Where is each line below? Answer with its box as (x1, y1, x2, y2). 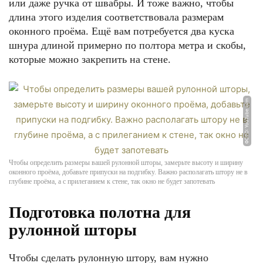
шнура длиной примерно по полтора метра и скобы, (9, 39, 246, 51)
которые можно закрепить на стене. (9, 53, 171, 65)
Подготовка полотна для (9, 203, 191, 221)
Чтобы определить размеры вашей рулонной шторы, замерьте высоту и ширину (9, 159, 243, 167)
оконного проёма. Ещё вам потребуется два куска (9, 25, 234, 37)
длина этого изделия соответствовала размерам (9, 11, 224, 23)
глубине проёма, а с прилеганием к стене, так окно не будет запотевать (9, 177, 215, 186)
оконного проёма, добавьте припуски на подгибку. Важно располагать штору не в (9, 168, 248, 176)
